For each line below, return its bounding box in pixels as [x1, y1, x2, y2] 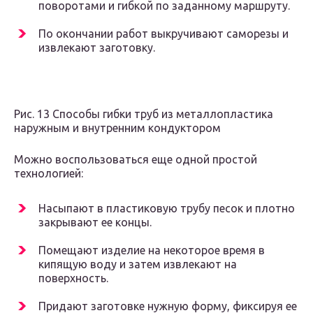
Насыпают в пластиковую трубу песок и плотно [38, 202, 295, 215]
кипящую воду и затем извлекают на [38, 258, 237, 271]
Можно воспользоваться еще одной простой [14, 153, 257, 166]
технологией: [14, 167, 83, 180]
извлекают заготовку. [38, 41, 155, 54]
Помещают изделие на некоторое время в [38, 244, 265, 257]
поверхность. [38, 272, 108, 285]
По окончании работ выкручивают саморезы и [38, 27, 289, 41]
